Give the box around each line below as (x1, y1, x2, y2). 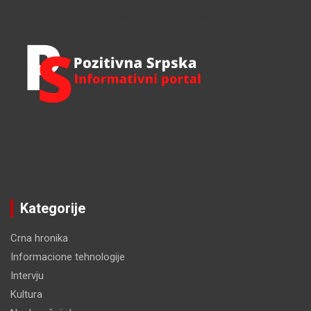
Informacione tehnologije (10, 251, 125, 264)
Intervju (10, 269, 44, 283)
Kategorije (20, 200, 85, 217)
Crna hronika (10, 232, 68, 245)
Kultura (10, 288, 42, 301)
